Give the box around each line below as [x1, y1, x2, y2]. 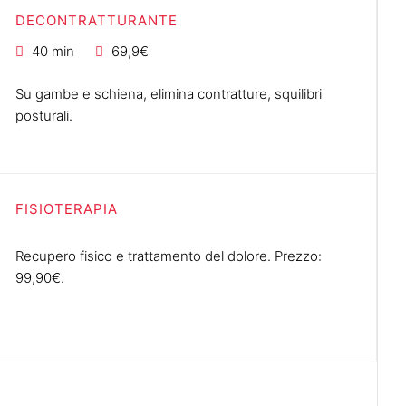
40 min [32, 42, 75, 60]
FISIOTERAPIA [15, 199, 119, 217]
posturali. [15, 106, 73, 124]
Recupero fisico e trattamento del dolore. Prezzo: [15, 246, 323, 265]
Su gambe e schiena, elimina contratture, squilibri [15, 84, 323, 102]
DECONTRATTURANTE [15, 11, 179, 29]
